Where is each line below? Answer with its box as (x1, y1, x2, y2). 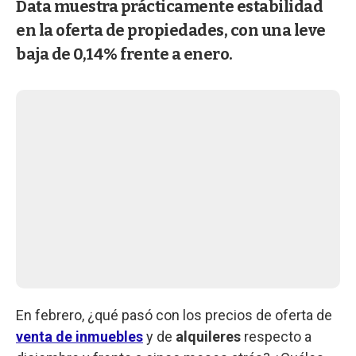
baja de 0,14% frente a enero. (16, 44, 233, 64)
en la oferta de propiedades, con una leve (16, 20, 326, 40)
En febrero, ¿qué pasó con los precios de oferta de (16, 306, 332, 323)
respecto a (241, 327, 311, 345)
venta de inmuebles (16, 327, 143, 345)
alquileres (176, 327, 241, 345)
